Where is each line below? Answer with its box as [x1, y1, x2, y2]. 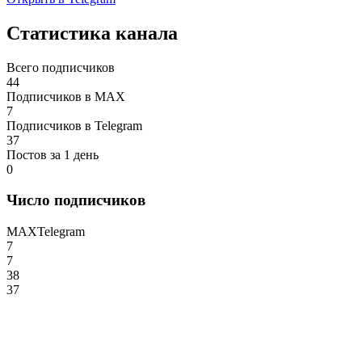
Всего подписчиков [6, 60, 115, 74]
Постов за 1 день [6, 147, 99, 162]
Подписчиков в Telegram [6, 118, 142, 133]
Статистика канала [6, 22, 178, 44]
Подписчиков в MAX [6, 89, 125, 103]
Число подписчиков [6, 192, 145, 209]
